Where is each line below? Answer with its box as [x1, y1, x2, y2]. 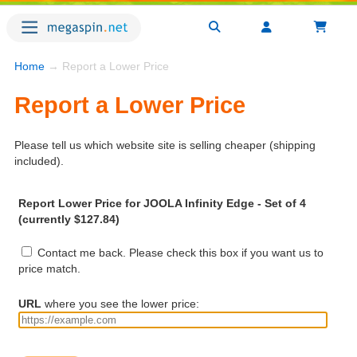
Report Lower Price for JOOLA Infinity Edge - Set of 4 [18, 197, 306, 210]
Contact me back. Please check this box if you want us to [34, 245, 324, 259]
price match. [18, 261, 80, 275]
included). [14, 154, 64, 167]
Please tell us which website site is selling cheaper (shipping [14, 138, 316, 151]
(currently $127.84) [18, 213, 120, 226]
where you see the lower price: [41, 297, 199, 311]
